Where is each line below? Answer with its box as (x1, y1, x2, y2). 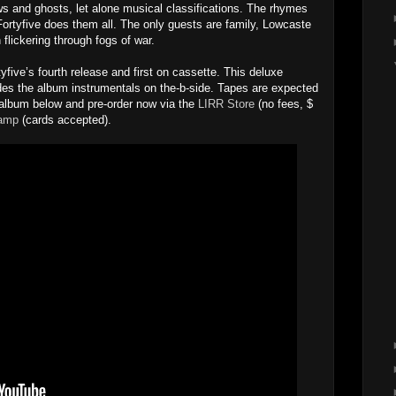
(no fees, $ (255, 96, 313, 110)
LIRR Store (198, 96, 255, 110)
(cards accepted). (19, 112, 111, 126)
